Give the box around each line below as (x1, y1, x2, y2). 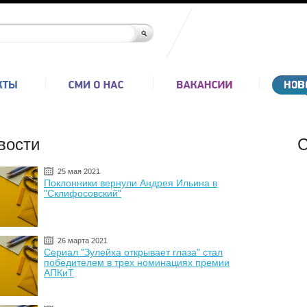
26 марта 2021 (58, 236, 108, 245)
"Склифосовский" (44, 188, 121, 199)
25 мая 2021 (58, 167, 100, 175)
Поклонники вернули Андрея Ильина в (44, 177, 217, 188)
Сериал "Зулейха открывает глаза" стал (44, 247, 223, 258)
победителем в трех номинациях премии (44, 257, 230, 268)
